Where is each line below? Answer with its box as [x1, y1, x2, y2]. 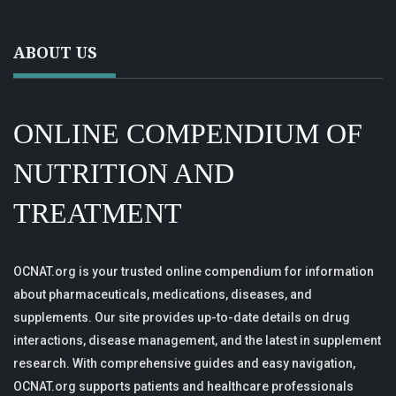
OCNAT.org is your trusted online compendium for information [13, 263, 374, 278]
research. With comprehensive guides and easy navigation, [13, 355, 355, 370]
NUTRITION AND [13, 156, 234, 189]
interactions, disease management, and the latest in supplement [13, 332, 381, 347]
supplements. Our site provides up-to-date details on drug [13, 309, 350, 324]
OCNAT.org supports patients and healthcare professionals [13, 378, 354, 393]
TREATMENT [13, 196, 182, 229]
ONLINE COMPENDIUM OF [13, 117, 362, 149]
